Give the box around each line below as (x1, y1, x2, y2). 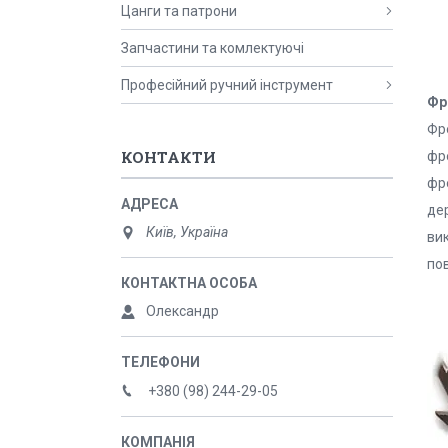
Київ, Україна (146, 224, 228, 240)
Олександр (146, 303, 219, 319)
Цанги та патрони (121, 3, 237, 19)
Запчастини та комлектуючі (121, 40, 304, 56)
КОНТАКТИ (121, 147, 216, 167)
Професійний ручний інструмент (121, 77, 333, 93)
